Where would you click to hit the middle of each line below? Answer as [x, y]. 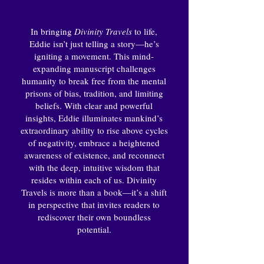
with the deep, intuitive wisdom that [94, 167]
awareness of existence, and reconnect [94, 155]
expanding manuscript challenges [94, 68]
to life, [145, 31]
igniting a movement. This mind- [94, 56]
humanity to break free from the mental [94, 80]
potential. [94, 229]
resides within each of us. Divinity [94, 179]
